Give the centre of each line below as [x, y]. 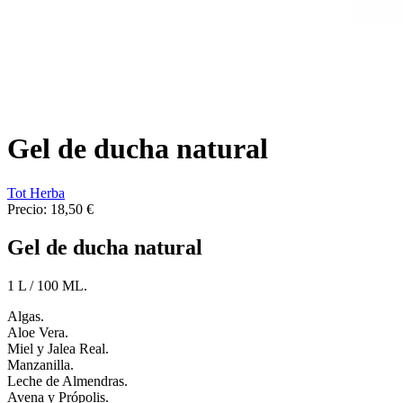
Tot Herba [36, 193]
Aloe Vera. [38, 332]
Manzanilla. [40, 364]
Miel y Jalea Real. [58, 348]
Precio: [29, 209]
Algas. [26, 316]
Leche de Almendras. [67, 381]
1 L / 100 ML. [47, 285]
